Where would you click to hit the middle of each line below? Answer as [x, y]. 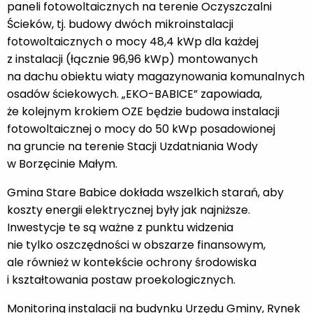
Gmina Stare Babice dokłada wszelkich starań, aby [145, 192]
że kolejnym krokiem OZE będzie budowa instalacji [143, 111]
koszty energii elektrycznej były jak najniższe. [129, 210]
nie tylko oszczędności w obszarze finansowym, [136, 245]
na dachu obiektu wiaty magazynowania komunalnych [156, 76]
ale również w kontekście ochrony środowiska [132, 262]
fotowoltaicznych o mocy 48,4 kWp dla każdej [133, 41]
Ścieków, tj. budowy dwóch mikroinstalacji [120, 24]
